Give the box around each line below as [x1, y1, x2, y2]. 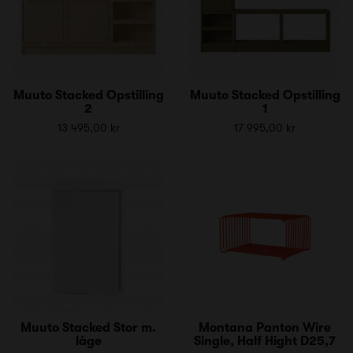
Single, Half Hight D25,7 [194, 333, 336, 348]
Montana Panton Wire [199, 320, 331, 335]
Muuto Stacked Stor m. [20, 320, 156, 335]
